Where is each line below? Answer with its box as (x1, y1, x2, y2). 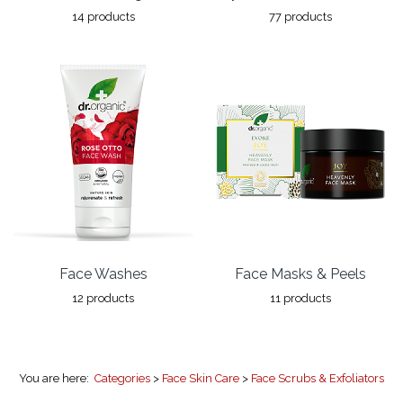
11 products (269, 291, 331, 305)
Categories (94, 371, 150, 385)
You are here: (19, 371, 94, 385)
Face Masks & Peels (234, 264, 366, 282)
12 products (72, 291, 134, 305)
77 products (268, 9, 332, 23)
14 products (71, 9, 135, 23)
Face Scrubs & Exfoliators (251, 371, 384, 385)
